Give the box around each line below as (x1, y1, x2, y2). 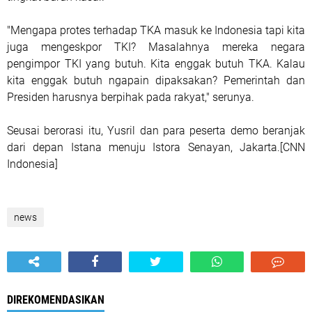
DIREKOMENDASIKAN (7, 293, 104, 306)
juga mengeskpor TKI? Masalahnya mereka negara (7, 40, 305, 54)
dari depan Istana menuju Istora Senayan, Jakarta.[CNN (7, 141, 305, 154)
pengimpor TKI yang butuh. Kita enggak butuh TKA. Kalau (7, 57, 305, 70)
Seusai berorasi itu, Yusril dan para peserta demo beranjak (7, 124, 305, 137)
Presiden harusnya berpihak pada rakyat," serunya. (7, 91, 254, 104)
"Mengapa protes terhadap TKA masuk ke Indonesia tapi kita (7, 24, 305, 37)
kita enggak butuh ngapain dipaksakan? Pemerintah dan (7, 74, 305, 87)
